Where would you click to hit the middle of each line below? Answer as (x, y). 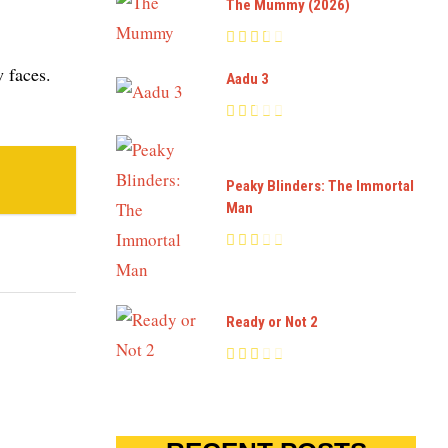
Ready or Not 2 (272, 322)
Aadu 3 (247, 78)
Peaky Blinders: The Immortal (320, 186)
